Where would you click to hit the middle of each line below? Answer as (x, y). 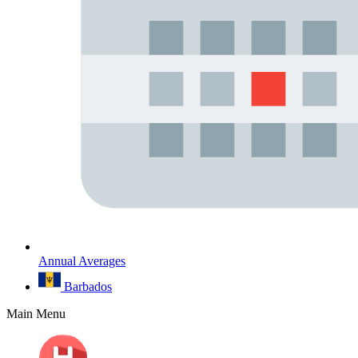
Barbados (88, 286)
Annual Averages (82, 261)
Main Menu (36, 314)
